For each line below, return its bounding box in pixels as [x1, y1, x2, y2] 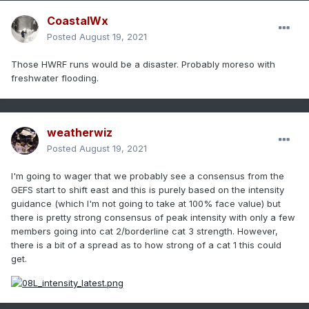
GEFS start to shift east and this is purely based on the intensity [11, 184, 284, 196]
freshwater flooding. [11, 72, 99, 84]
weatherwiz [47, 126, 112, 140]
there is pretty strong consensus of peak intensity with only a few [11, 212, 295, 223]
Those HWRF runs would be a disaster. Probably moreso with [11, 59, 275, 70]
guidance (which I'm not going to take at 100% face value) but [11, 198, 281, 210]
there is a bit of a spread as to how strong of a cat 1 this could [11, 239, 281, 251]
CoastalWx [47, 14, 108, 28]
